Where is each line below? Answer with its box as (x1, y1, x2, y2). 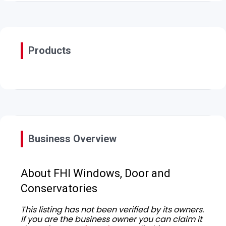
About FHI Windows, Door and (21, 166, 171, 180)
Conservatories (21, 182, 97, 195)
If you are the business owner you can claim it (21, 213, 202, 225)
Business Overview (28, 132, 117, 145)
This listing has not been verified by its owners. (21, 203, 204, 215)
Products (28, 44, 71, 56)
